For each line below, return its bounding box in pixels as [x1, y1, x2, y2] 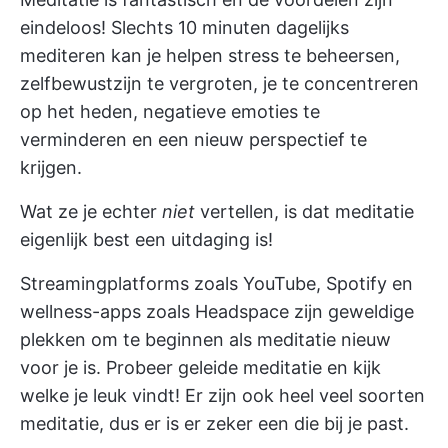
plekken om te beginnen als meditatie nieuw [20, 328, 391, 350]
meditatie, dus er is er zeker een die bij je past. [20, 412, 409, 434]
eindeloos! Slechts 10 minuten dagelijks [20, 16, 349, 38]
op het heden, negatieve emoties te [20, 100, 320, 122]
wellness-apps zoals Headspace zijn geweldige [20, 300, 414, 322]
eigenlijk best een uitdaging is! [20, 228, 273, 250]
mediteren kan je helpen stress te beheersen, [20, 44, 400, 66]
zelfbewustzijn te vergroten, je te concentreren [20, 72, 419, 94]
